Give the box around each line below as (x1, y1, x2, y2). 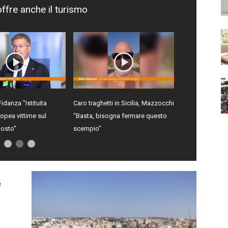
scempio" (73, 125, 101, 133)
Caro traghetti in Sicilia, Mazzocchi (73, 99, 174, 107)
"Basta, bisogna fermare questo (73, 112, 167, 120)
